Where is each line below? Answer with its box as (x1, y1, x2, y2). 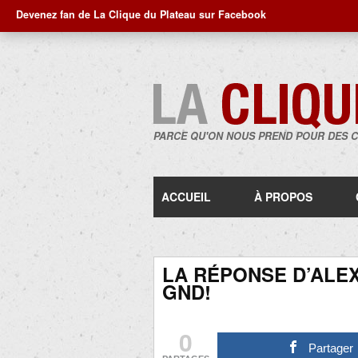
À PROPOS (254, 189, 312, 205)
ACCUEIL (161, 189, 211, 205)
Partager (308, 341, 354, 355)
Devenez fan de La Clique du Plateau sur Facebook (16, 7, 266, 22)
